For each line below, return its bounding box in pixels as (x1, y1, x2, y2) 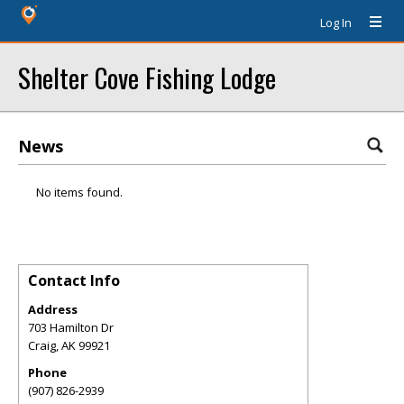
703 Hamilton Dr (28, 319, 114, 335)
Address (28, 301, 78, 317)
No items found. (36, 184, 123, 200)
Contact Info (28, 271, 120, 290)
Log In (320, 14, 352, 31)
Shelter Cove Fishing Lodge (18, 58, 276, 96)
